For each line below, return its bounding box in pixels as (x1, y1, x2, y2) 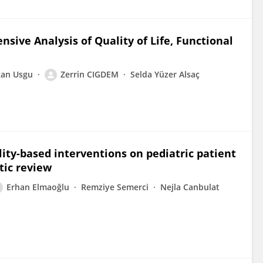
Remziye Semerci (81, 181, 149, 193)
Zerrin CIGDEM (60, 69, 119, 80)
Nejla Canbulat (160, 181, 220, 193)
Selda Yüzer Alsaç (130, 69, 200, 80)
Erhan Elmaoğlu (6, 181, 69, 193)
